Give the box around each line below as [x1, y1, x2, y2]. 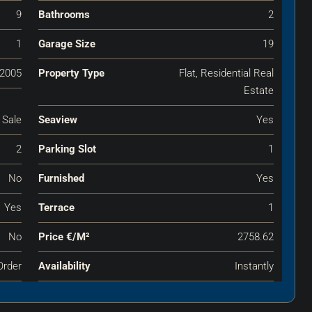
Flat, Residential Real [179, 66, 274, 79]
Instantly [235, 259, 274, 272]
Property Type [38, 66, 104, 79]
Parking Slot [38, 142, 96, 155]
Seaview [38, 113, 77, 126]
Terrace [38, 201, 75, 214]
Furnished [38, 171, 84, 185]
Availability [38, 259, 91, 272]
